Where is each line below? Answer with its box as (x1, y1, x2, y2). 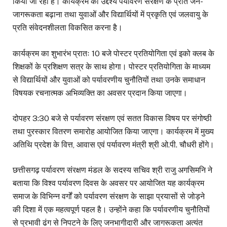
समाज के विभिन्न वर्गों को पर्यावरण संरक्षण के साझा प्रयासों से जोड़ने (13, 191, 205, 201)
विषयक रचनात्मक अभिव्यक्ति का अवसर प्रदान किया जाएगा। (13, 88, 187, 98)
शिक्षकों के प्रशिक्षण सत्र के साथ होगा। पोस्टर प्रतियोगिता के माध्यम (13, 61, 210, 71)
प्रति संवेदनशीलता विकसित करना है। (13, 23, 123, 33)
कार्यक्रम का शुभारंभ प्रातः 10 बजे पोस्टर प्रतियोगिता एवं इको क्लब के (13, 48, 214, 58)
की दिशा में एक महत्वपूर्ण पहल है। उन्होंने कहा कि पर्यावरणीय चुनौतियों (13, 204, 210, 214)
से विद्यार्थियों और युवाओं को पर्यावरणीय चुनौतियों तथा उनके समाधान (13, 74, 205, 85)
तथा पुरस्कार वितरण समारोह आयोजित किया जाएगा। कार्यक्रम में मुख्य (13, 126, 214, 136)
